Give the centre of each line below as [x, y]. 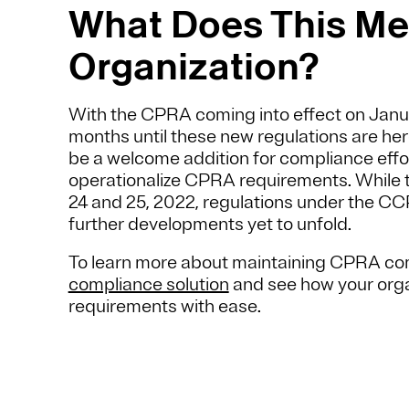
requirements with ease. [166, 307]
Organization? [198, 67]
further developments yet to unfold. [215, 225]
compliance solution [148, 285]
